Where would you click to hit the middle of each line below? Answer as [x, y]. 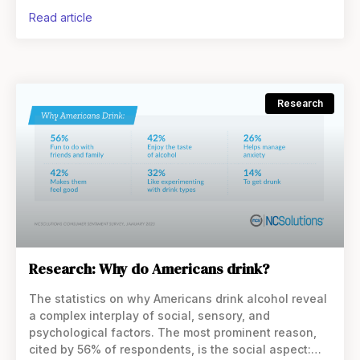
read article [64, 17]
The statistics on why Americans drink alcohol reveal [178, 299]
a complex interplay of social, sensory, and [149, 315]
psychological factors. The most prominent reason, [173, 332]
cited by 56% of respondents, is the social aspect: [170, 349]
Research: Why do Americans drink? [149, 269]
